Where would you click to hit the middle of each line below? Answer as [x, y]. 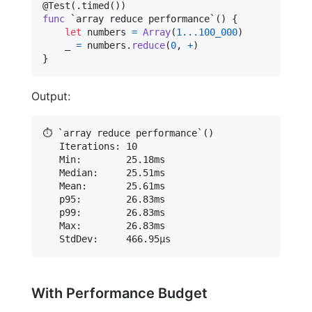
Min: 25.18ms [104, 159]
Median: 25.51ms [104, 172]
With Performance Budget [119, 293]
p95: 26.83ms [104, 199]
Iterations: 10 [90, 146]
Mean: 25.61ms [104, 186]
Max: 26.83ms [104, 225]
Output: [51, 96]
